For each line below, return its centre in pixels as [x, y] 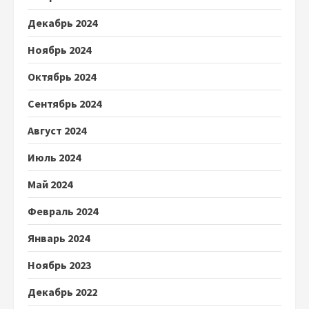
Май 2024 [50, 184]
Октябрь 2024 [62, 77]
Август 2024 [57, 130]
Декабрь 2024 [62, 23]
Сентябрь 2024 [64, 103]
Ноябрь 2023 [59, 265]
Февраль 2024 [63, 211]
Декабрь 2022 [62, 292]
